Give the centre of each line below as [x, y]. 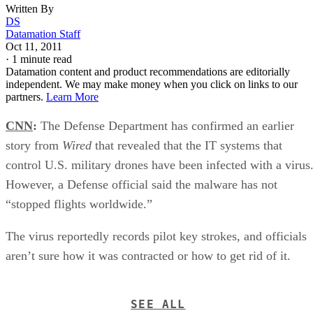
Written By [30, 8]
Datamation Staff [43, 34]
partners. [26, 96]
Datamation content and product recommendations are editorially [148, 71]
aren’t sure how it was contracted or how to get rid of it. [148, 255]
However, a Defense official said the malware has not [141, 184]
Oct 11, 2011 [34, 46]
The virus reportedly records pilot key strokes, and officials [156, 236]
